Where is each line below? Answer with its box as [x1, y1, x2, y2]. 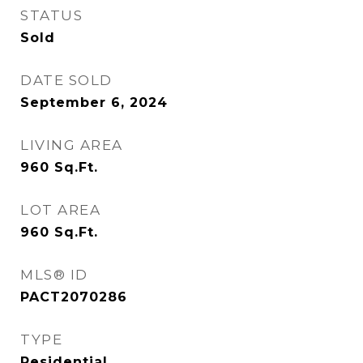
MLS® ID [20, 267, 88, 283]
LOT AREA [20, 202, 100, 218]
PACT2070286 [20, 289, 127, 305]
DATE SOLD [20, 72, 113, 88]
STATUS [20, 7, 83, 23]
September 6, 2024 [20, 95, 168, 110]
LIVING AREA [20, 137, 123, 153]
